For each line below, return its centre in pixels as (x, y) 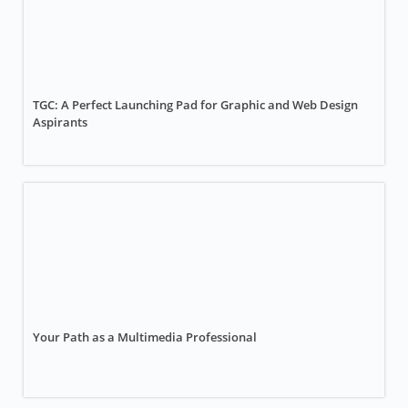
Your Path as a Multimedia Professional (145, 337)
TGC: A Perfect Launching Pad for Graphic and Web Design (196, 105)
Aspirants (61, 122)
